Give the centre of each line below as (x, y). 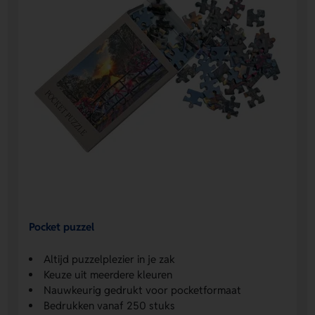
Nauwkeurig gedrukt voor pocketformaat (143, 290)
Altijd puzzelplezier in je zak (110, 259)
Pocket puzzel (62, 227)
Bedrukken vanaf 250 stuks (110, 305)
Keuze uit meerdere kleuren (108, 274)
